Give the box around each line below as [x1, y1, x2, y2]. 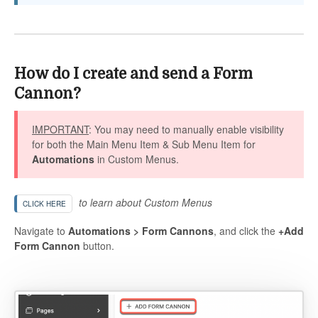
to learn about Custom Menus [76, 194, 212, 209]
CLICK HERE [23, 198, 66, 209]
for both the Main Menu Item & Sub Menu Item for [32, 136, 256, 151]
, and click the [214, 223, 278, 238]
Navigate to [14, 223, 68, 238]
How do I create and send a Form [14, 65, 253, 83]
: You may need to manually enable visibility [89, 121, 284, 136]
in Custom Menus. [94, 151, 179, 166]
